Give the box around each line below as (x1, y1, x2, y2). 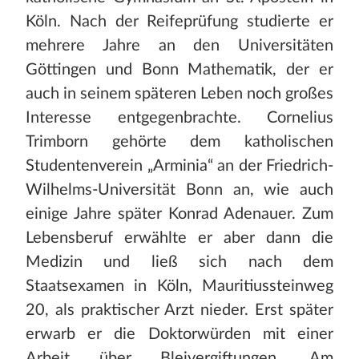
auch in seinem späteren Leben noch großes (26, 86, 333, 103)
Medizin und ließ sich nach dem (26, 254, 333, 271)
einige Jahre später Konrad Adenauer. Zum (26, 206, 333, 223)
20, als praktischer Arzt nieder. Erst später (26, 302, 333, 319)
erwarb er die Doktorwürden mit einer (26, 326, 333, 343)
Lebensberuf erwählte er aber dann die (26, 230, 333, 247)
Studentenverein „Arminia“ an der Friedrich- (26, 158, 333, 175)
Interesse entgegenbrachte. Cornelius (26, 110, 333, 127)
